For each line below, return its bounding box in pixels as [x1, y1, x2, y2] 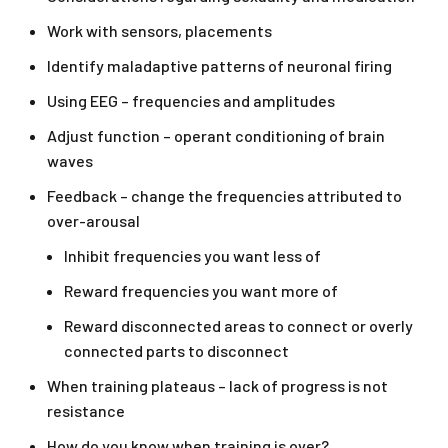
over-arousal [47, 211, 140, 231]
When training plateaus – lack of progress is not [47, 376, 388, 396]
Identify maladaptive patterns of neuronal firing [47, 56, 392, 76]
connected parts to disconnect [64, 341, 289, 361]
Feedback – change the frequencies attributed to [47, 186, 402, 206]
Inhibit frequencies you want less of [64, 246, 321, 266]
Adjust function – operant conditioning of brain [47, 126, 385, 146]
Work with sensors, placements [47, 21, 272, 41]
